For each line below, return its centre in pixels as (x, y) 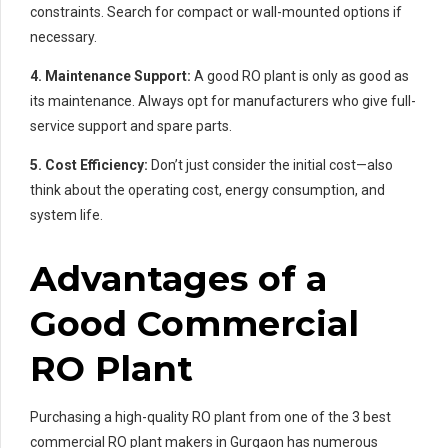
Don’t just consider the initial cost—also (270, 165)
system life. (66, 215)
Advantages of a (178, 279)
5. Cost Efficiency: (89, 165)
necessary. (63, 37)
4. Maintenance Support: (110, 76)
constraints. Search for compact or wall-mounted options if (216, 12)
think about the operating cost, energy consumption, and (207, 190)
